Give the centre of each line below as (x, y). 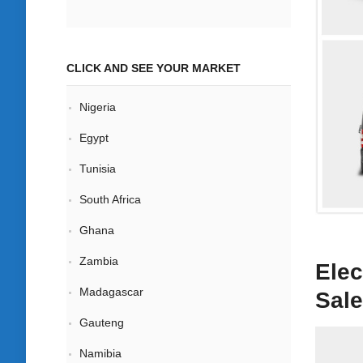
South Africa (112, 199)
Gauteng (103, 322)
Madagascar (111, 292)
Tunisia (99, 169)
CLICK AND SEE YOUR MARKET (154, 68)
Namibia (100, 353)
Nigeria (98, 107)
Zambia (99, 261)
